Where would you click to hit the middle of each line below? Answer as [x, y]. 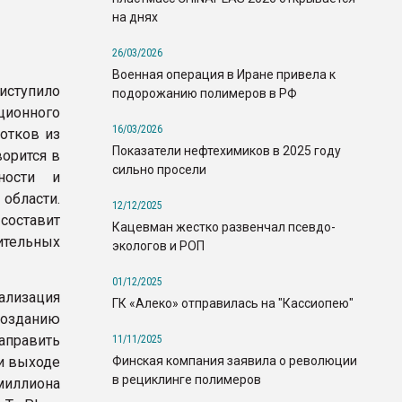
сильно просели [159, 169]
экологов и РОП [158, 245]
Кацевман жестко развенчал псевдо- [224, 227]
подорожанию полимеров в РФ [205, 93]
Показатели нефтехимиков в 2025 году [227, 150]
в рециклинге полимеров [187, 379]
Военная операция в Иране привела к [224, 74]
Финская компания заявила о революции [235, 360]
